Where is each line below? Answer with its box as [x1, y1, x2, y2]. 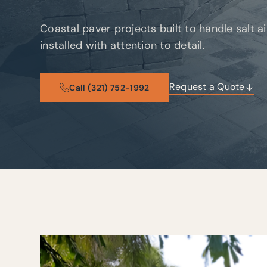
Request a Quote [169, 80, 245, 94]
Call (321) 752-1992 [69, 82, 150, 93]
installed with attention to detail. [40, 38, 205, 52]
